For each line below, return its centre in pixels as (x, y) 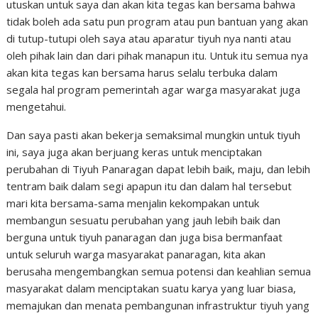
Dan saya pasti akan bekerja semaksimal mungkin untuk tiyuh (154, 135)
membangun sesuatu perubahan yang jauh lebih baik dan (144, 220)
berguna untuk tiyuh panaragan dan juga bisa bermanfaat (145, 237)
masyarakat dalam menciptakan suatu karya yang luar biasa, (152, 288)
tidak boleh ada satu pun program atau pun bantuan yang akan (158, 21)
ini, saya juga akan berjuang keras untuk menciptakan (135, 152)
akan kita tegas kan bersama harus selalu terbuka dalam (142, 72)
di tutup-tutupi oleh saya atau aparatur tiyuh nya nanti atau (149, 38)
